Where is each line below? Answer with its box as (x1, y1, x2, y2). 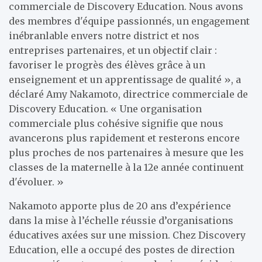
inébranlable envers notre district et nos (9, 30, 199, 42)
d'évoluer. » (9, 176, 64, 188)
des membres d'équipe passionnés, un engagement (9, 15, 250, 27)
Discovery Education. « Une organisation (9, 103, 202, 115)
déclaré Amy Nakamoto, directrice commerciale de (9, 88, 248, 100)
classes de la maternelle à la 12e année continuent (9, 161, 244, 173)
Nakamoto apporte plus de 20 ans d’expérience (9, 200, 231, 212)
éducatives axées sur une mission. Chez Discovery (9, 229, 246, 241)
